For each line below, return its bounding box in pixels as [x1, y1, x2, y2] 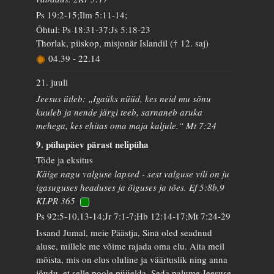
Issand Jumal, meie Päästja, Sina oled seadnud [36, 226, 213, 239]
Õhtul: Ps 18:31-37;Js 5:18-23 [36, 23, 151, 35]
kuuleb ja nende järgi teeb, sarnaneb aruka [36, 105, 203, 118]
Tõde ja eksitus [36, 153, 94, 166]
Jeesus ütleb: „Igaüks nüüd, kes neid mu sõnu [36, 92, 212, 105]
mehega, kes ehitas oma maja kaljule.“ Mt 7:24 [36, 119, 217, 131]
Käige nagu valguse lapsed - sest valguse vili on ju [36, 168, 230, 180]
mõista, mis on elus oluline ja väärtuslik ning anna [36, 253, 228, 265]
